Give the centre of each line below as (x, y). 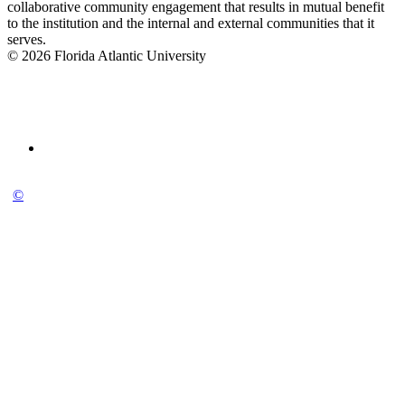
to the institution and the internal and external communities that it (191, 24)
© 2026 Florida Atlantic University (107, 56)
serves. (27, 40)
